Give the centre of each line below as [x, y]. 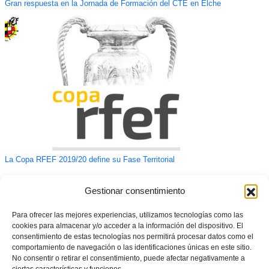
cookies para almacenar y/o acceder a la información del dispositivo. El [128, 226]
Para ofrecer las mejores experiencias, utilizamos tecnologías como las [128, 215]
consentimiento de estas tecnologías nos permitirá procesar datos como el [133, 237]
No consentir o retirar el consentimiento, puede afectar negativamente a [128, 258]
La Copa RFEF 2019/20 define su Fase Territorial [89, 159]
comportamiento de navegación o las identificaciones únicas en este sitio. [132, 247]
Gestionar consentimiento [134, 191]
